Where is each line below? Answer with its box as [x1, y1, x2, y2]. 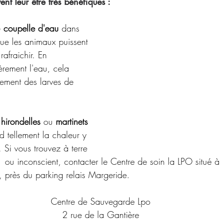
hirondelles [1, 115, 43, 127]
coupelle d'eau [3, 22, 59, 34]
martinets [56, 115, 91, 127]
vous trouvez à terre [11, 142, 90, 154]
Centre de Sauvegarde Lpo [51, 195, 150, 207]
